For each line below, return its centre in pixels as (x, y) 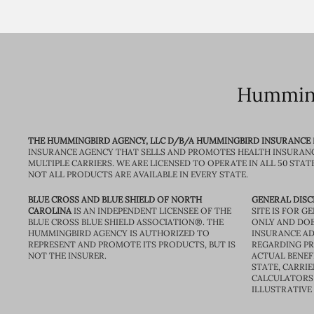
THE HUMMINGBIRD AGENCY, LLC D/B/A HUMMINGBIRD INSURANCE (169, 141)
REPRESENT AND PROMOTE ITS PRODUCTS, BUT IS (132, 244)
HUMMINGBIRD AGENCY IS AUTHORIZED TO (119, 233)
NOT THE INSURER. (67, 255)
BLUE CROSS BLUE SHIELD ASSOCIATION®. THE (126, 222)
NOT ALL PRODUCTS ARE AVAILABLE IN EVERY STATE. (138, 174)
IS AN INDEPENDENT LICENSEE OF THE (151, 211)
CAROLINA (50, 211)
